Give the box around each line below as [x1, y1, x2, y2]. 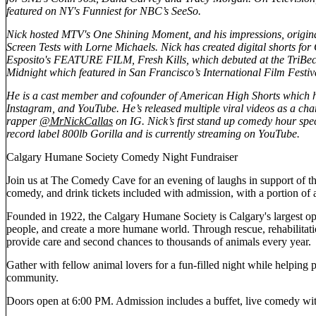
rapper [6, 115, 39, 128]
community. [6, 272, 59, 284]
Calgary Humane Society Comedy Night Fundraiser [6, 151, 238, 164]
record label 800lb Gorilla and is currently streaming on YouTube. [6, 128, 300, 140]
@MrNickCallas [39, 115, 113, 128]
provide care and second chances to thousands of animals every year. [6, 236, 311, 248]
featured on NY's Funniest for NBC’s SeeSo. [6, 5, 201, 18]
